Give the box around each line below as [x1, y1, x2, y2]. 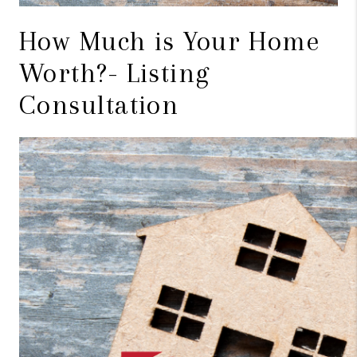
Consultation [19, 89, 179, 120]
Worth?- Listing [19, 57, 210, 88]
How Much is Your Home [19, 25, 321, 57]
